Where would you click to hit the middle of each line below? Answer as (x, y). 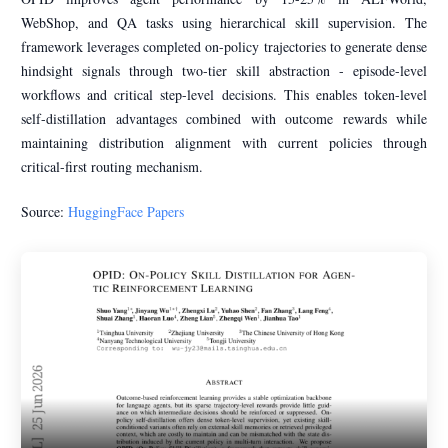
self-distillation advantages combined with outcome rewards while (224, 119)
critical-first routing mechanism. (112, 167)
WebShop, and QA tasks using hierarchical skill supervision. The (224, 23)
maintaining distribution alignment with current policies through (224, 143)
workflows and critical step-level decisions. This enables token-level (224, 95)
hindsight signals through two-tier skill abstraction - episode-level (224, 71)
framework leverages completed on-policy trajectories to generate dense (224, 47)
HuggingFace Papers (126, 212)
